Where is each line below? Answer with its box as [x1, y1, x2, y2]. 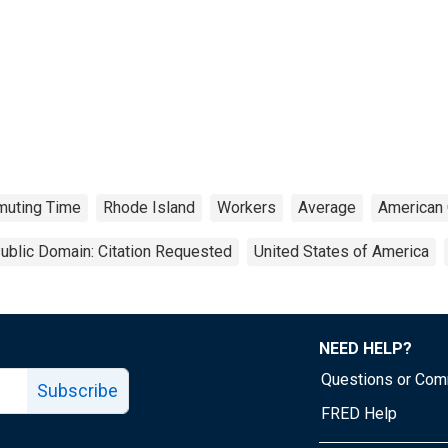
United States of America [254, 241, 429, 261]
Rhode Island [103, 197, 195, 217]
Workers [217, 197, 276, 217]
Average [298, 197, 356, 217]
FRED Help [321, 403, 397, 423]
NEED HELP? [319, 338, 412, 358]
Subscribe [37, 379, 118, 401]
